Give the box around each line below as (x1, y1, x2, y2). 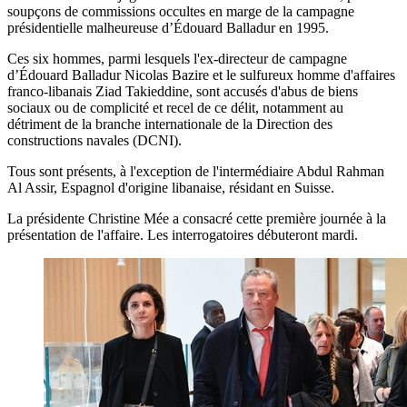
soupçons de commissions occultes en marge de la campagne (7, 3, 354, 19)
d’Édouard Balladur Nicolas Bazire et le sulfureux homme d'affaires (7, 66, 395, 83)
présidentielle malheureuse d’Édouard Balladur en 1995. (7, 19, 329, 35)
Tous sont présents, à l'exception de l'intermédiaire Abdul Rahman (7, 163, 384, 179)
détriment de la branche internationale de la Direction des (7, 115, 333, 132)
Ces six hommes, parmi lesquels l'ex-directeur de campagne (7, 50, 347, 66)
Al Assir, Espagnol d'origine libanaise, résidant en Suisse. (7, 179, 334, 195)
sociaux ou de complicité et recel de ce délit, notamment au (7, 99, 343, 115)
